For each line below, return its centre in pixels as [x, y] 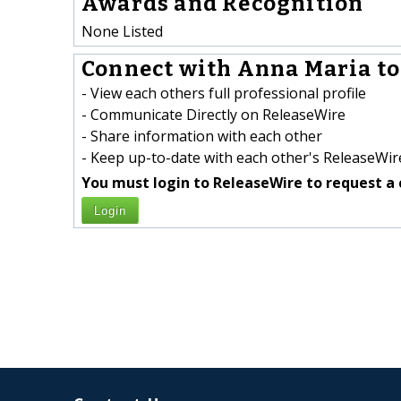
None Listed [122, 31]
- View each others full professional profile [224, 94]
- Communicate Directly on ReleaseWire [213, 115]
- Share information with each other [202, 137]
